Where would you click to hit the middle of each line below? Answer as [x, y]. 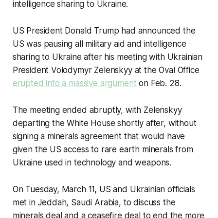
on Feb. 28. [159, 83]
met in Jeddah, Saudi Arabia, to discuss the [94, 202]
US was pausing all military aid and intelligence [99, 44]
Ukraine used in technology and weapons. [92, 163]
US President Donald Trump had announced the [104, 31]
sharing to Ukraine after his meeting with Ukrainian [108, 57]
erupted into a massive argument [74, 83]
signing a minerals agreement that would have [99, 136]
